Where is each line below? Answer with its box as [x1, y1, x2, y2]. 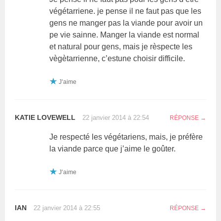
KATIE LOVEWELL [15, 113, 76, 121]
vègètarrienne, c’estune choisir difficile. [49, 54, 185, 63]
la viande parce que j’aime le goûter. [49, 144, 176, 153]
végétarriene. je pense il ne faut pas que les [49, 6, 202, 15]
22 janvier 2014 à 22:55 [34, 204, 101, 212]
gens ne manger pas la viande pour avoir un [49, 18, 203, 27]
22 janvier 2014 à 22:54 [82, 113, 149, 121]
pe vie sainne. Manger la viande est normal [49, 30, 200, 39]
